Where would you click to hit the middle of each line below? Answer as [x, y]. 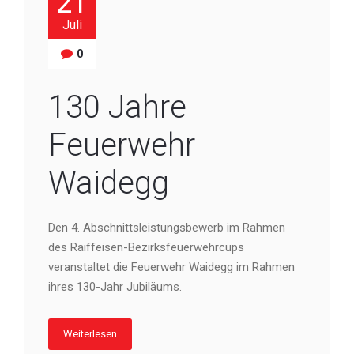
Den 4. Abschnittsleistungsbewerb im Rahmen [167, 227]
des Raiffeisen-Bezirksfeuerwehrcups [146, 247]
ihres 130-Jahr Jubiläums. [115, 286]
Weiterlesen [90, 333]
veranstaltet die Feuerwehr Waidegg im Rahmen [171, 267]
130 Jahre [117, 107]
